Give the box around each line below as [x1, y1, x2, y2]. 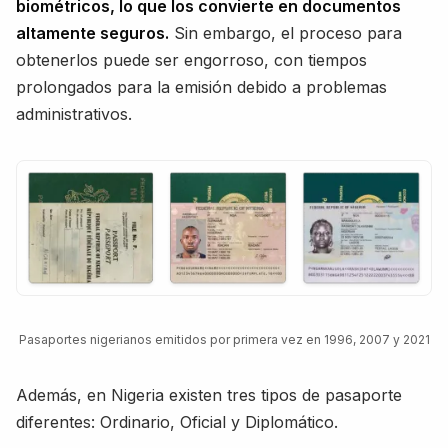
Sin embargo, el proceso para [169, 23, 402, 44]
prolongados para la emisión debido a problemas [16, 77, 387, 98]
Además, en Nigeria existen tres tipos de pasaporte [16, 384, 402, 405]
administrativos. [16, 104, 132, 125]
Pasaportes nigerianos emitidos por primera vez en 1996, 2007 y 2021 [18, 331, 430, 347]
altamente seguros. [16, 23, 169, 44]
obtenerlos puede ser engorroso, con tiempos [16, 50, 367, 71]
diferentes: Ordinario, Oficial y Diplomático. [16, 411, 338, 432]
